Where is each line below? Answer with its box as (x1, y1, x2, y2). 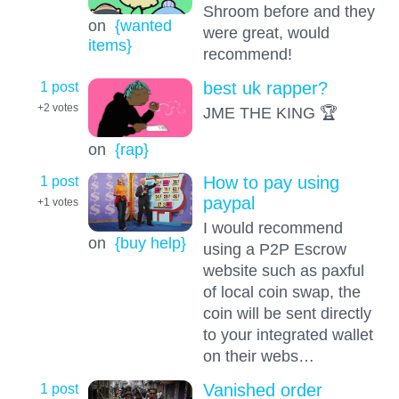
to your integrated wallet (202, 325, 373, 345)
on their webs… (202, 346, 314, 366)
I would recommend (202, 218, 343, 238)
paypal (202, 193, 255, 214)
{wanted (114, 16, 172, 36)
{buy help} (114, 233, 186, 253)
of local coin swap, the (202, 282, 361, 302)
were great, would (202, 22, 330, 42)
